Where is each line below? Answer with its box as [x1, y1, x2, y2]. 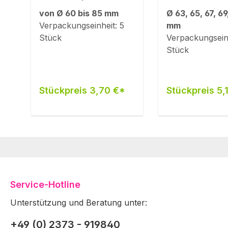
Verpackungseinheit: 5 [39, 20, 124, 31]
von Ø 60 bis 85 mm [39, 8, 119, 18]
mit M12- [39, 2, 78, 13]
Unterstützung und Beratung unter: [10, 197, 147, 208]
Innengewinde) [39, 13, 107, 24]
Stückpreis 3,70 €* [39, 85, 125, 96]
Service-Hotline [10, 179, 80, 190]
